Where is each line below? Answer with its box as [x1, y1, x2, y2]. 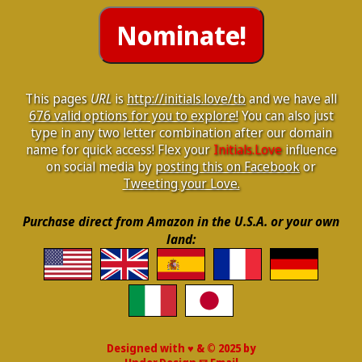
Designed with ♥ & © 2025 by [107, 341, 255, 356]
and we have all [246, 90, 337, 107]
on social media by [46, 158, 155, 175]
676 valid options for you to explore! [28, 107, 238, 124]
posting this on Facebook [155, 158, 300, 175]
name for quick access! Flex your [25, 141, 213, 158]
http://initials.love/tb [127, 90, 246, 107]
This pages [25, 90, 90, 107]
